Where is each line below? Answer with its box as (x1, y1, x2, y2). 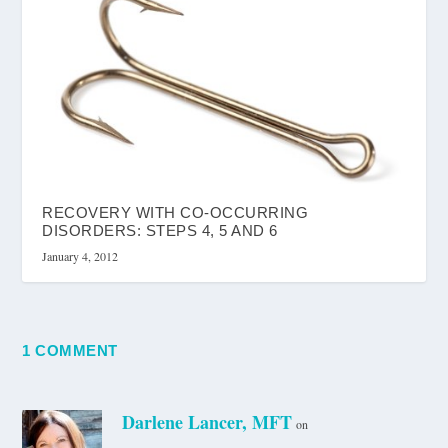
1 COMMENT (22, 341, 118, 359)
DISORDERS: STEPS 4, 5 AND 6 (42, 221, 278, 239)
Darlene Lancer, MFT (122, 408, 293, 435)
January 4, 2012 (42, 247, 119, 264)
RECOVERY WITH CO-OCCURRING (42, 203, 309, 221)
